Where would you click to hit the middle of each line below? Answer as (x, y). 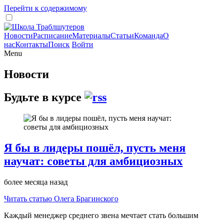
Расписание (53, 36)
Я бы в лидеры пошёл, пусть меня (95, 148)
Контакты (32, 44)
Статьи (122, 36)
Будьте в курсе (44, 97)
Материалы (91, 36)
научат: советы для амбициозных (93, 161)
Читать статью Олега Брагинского (61, 198)
